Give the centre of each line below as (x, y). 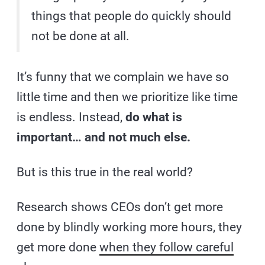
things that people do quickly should (132, 16)
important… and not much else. (104, 137)
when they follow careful (167, 247)
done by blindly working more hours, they (130, 227)
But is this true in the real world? (105, 172)
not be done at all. (81, 36)
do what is (154, 117)
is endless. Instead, (71, 117)
